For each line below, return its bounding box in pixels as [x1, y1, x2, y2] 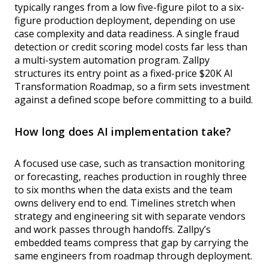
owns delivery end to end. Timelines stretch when [14, 196, 235, 210]
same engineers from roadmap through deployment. [14, 249, 252, 263]
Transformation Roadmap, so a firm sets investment [14, 80, 250, 94]
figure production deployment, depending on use [14, 14, 235, 28]
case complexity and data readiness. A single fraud [14, 27, 239, 41]
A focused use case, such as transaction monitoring [14, 157, 245, 171]
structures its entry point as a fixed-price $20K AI [14, 67, 233, 80]
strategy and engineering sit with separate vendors [14, 210, 246, 223]
